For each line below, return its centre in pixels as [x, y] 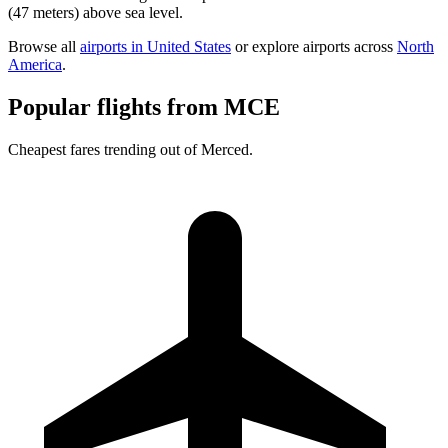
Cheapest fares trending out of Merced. [130, 149]
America [35, 65]
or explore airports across [314, 47]
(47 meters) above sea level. [95, 13]
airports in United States [155, 47]
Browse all [44, 47]
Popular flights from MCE [144, 107]
